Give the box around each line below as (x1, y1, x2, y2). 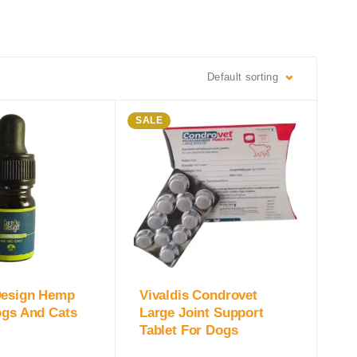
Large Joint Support (139, 305, 264, 321)
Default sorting (207, 70, 278, 83)
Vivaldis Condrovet (139, 288, 257, 304)
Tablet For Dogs (139, 323, 238, 339)
